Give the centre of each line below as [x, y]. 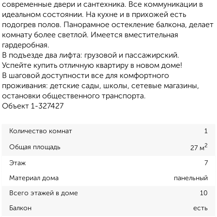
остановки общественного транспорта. [74, 97]
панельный [191, 178]
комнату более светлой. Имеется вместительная [90, 36]
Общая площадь [35, 147]
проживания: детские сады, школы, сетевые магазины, [101, 86]
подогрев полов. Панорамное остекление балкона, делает [108, 25]
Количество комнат [41, 132]
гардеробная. [26, 46]
